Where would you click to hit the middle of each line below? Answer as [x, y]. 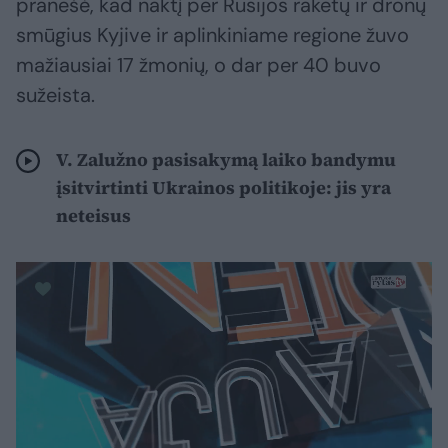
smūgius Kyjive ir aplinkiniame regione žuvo [212, 34]
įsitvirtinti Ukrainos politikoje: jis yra [223, 187]
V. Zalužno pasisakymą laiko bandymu [226, 159]
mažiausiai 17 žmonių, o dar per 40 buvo [198, 64]
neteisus [93, 215]
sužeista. [55, 94]
